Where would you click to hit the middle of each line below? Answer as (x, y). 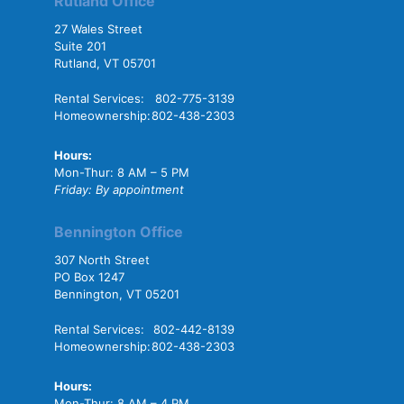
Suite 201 (80, 46)
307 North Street (102, 259)
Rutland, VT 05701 (105, 63)
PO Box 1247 (89, 276)
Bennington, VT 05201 (117, 294)
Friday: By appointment (119, 189)
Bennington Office (119, 231)
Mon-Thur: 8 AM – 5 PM (122, 172)
